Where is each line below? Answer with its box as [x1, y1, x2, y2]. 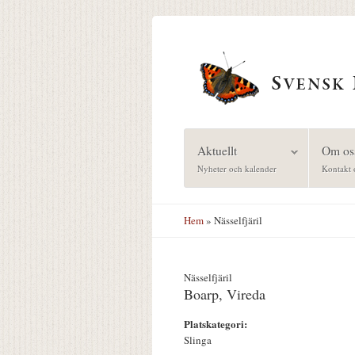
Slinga [184, 333, 212, 348]
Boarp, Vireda [184, 284, 265, 304]
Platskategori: [184, 316, 250, 332]
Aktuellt [197, 141, 237, 158]
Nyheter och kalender [197, 162, 277, 174]
